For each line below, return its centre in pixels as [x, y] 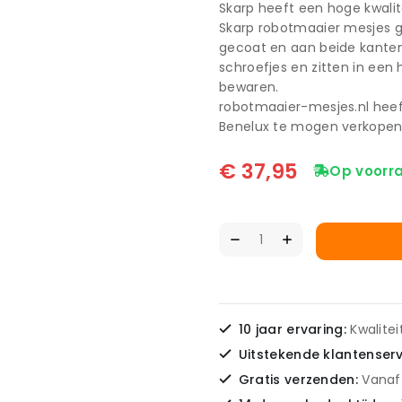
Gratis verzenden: [300, 379]
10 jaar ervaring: [294, 329]
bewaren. [249, 87]
